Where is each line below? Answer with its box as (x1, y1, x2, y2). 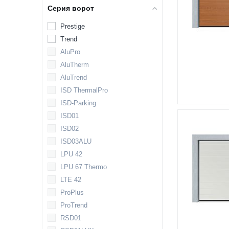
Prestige (60, 22, 85, 30)
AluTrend (60, 74, 87, 81)
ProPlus (60, 189, 84, 196)
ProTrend (60, 201, 87, 209)
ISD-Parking (60, 99, 96, 107)
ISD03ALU (60, 138, 91, 145)
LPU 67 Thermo (60, 163, 107, 171)
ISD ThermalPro (60, 86, 108, 94)
